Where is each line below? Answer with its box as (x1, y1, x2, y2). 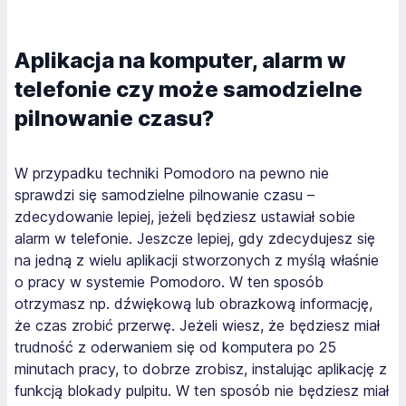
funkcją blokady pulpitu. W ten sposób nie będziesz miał (14, 381, 389, 400)
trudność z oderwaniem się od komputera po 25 (14, 337, 336, 356)
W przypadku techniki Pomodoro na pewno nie (14, 163, 329, 182)
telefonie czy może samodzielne (14, 75, 362, 102)
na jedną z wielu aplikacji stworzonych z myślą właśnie (14, 250, 379, 269)
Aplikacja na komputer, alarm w (14, 46, 346, 73)
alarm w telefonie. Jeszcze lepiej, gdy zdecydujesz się (14, 228, 375, 247)
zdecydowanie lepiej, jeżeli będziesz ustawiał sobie (14, 207, 355, 226)
